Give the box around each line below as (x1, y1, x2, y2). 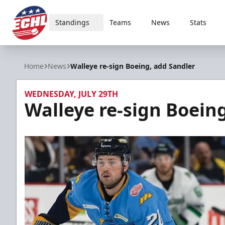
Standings (55, 18, 89, 27)
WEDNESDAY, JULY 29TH (25, 88, 118, 99)
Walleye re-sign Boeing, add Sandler (70, 61, 195, 71)
